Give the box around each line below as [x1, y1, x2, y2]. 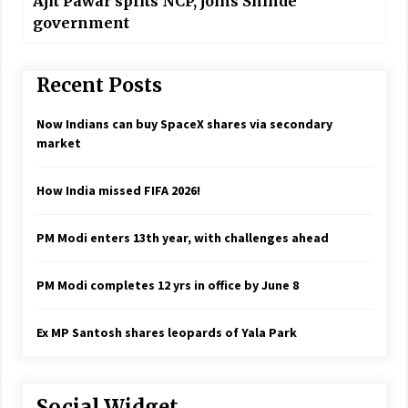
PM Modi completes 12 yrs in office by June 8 [36, 277, 299, 294]
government [32, 13, 129, 32]
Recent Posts [36, 72, 162, 97]
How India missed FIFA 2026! [36, 182, 200, 199]
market [36, 135, 81, 152]
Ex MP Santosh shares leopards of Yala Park [36, 324, 297, 342]
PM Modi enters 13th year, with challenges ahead [36, 229, 329, 247]
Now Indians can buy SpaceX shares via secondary [36, 116, 332, 133]
